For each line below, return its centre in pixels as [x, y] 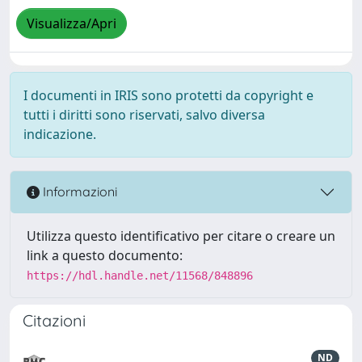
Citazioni [54, 320]
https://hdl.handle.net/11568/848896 [140, 275]
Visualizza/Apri [72, 24]
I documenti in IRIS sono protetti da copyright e [168, 95]
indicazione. [60, 134]
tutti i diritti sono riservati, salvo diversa [144, 114]
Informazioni [78, 192]
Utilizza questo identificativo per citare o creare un [181, 236]
